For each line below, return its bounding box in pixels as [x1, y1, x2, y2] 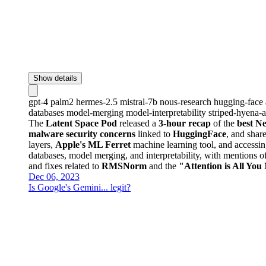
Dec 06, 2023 [28, 171, 80, 182]
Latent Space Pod [46, 118, 117, 128]
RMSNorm [102, 160, 147, 171]
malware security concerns [28, 128, 135, 139]
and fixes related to [28, 160, 102, 171]
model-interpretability [126, 107, 208, 118]
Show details [33, 73, 77, 83]
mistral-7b [120, 96, 160, 107]
